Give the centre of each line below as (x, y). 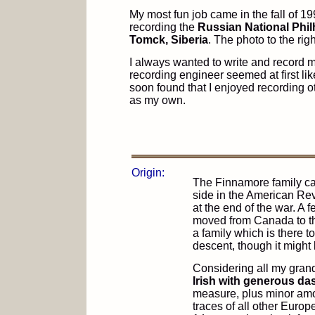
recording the (163, 27)
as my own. (157, 100)
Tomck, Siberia (169, 40)
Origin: (148, 173)
